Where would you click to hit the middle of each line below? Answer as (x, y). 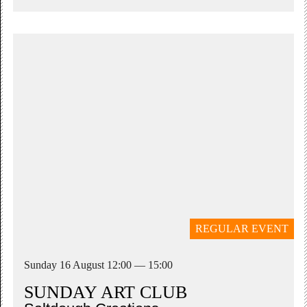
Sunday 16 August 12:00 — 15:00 (99, 265)
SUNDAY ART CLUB (106, 292)
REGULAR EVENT (242, 229)
